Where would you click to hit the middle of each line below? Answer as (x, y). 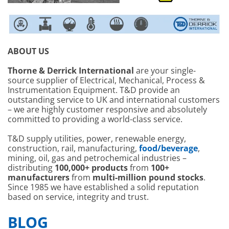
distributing (31, 168)
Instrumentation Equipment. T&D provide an (94, 90)
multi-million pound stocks (148, 178)
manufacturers (39, 178)
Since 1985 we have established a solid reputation (103, 187)
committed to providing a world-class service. (95, 119)
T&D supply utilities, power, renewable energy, (97, 139)
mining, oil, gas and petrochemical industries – (97, 158)
